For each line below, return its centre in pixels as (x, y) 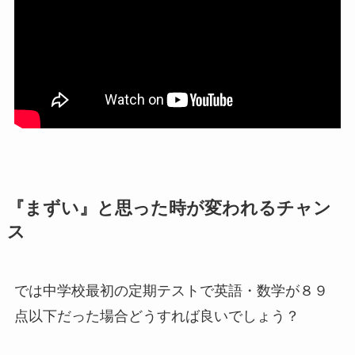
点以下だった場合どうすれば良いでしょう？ (157, 316)
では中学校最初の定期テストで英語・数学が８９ (171, 290)
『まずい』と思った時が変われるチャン (169, 208)
